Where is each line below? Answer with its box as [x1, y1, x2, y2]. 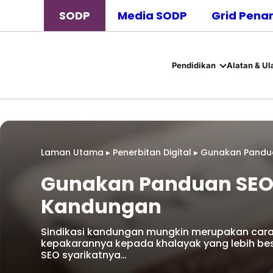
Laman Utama [41, 146, 104, 158]
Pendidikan [171, 60, 216, 70]
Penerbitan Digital [113, 146, 191, 158]
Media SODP [118, 8, 187, 23]
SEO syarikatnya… [41, 248, 127, 262]
